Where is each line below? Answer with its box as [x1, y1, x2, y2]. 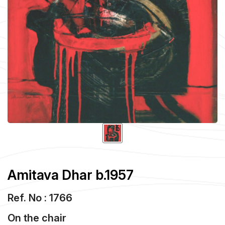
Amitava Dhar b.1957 [8, 166, 134, 183]
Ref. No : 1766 [8, 191, 72, 204]
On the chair [8, 211, 66, 224]
